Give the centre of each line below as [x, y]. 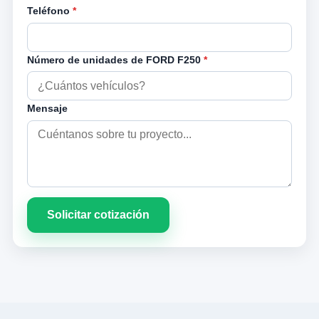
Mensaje [47, 108]
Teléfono [49, 11]
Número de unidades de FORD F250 [115, 59]
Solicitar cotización [98, 215]
